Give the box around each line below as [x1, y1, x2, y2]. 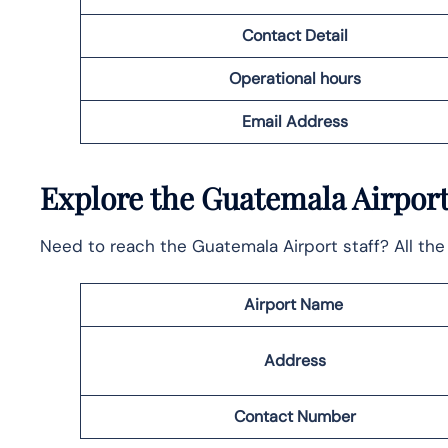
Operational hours [229, 67, 361, 89]
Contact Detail [242, 24, 348, 46]
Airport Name [243, 293, 347, 315]
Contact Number [234, 405, 356, 427]
